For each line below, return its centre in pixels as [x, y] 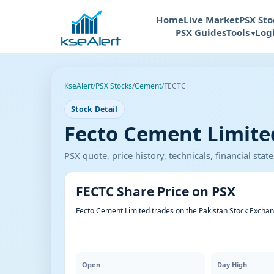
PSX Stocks [114, 86]
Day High [232, 265]
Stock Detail [94, 109]
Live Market [211, 20]
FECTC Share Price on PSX [156, 191]
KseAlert [79, 86]
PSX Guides [201, 32]
